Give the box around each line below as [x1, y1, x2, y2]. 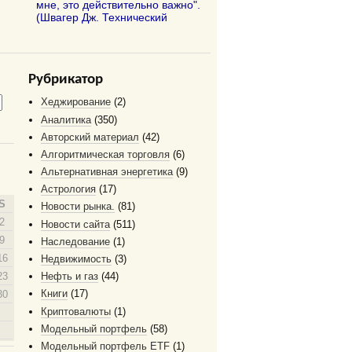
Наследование [41, 235, 110, 247]
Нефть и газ [41, 270, 98, 283]
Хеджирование [41, 96, 111, 108]
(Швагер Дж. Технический [36, 11, 168, 24]
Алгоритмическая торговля [41, 148, 170, 160]
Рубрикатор [28, 71, 103, 87]
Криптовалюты [41, 305, 111, 317]
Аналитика [41, 113, 91, 126]
